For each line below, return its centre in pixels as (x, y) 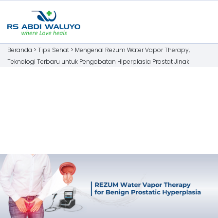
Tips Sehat (54, 50)
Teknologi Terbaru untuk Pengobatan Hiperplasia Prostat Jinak (98, 62)
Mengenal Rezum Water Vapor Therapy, (132, 50)
